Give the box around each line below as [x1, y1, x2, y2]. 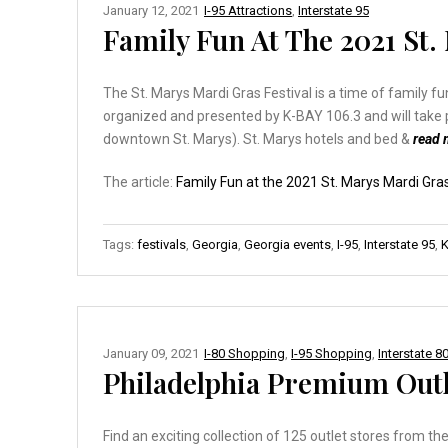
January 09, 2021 [103, 345, 199, 361]
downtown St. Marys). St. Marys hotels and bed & [103, 130, 413, 147]
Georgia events [244, 236, 331, 252]
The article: [103, 173, 176, 190]
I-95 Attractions [204, 2, 292, 18]
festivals [137, 236, 186, 252]
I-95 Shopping [291, 345, 372, 361]
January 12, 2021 [103, 2, 199, 18]
